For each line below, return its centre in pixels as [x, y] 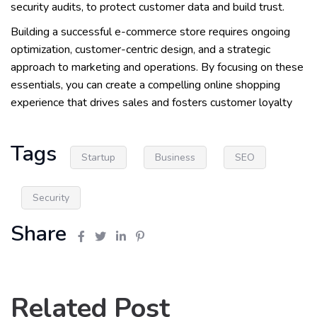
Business [175, 157]
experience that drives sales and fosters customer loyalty [151, 103]
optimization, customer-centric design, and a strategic [140, 50]
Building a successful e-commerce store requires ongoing [150, 32]
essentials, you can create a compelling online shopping [145, 85]
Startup [98, 157]
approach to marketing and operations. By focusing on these [157, 67]
